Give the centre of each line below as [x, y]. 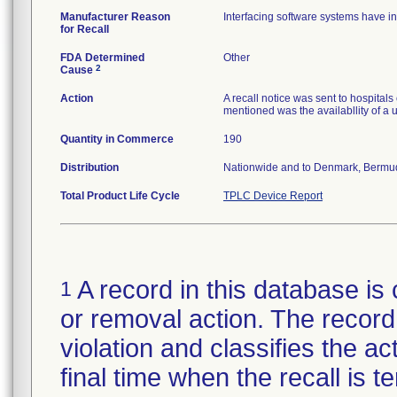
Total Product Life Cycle [120, 196]
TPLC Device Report [273, 196]
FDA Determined [102, 58]
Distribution [90, 167]
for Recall [85, 29]
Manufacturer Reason [115, 17]
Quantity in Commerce [117, 139]
